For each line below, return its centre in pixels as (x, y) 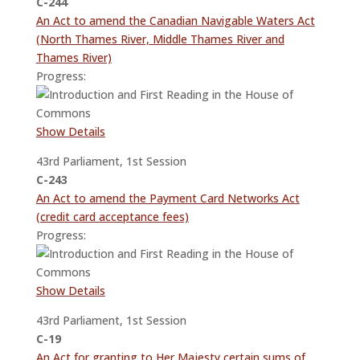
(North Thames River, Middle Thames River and (160, 39)
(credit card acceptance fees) (112, 217)
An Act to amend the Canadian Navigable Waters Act (175, 21)
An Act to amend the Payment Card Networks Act (168, 198)
